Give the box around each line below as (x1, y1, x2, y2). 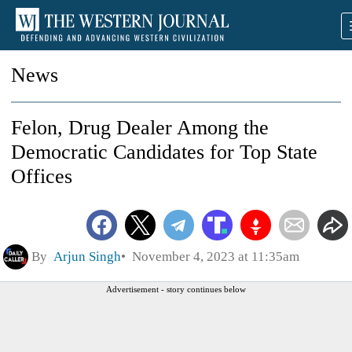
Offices (11, 165, 72, 188)
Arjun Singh (53, 248, 121, 264)
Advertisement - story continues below (106, 284, 246, 294)
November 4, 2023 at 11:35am (126, 248, 299, 264)
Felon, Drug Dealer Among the (11, 116, 269, 139)
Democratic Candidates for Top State (11, 141, 317, 163)
